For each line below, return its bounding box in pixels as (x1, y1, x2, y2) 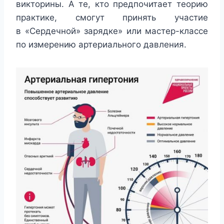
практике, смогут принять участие (16, 12, 208, 23)
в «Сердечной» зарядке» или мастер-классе (16, 26, 208, 36)
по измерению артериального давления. (16, 39, 191, 50)
